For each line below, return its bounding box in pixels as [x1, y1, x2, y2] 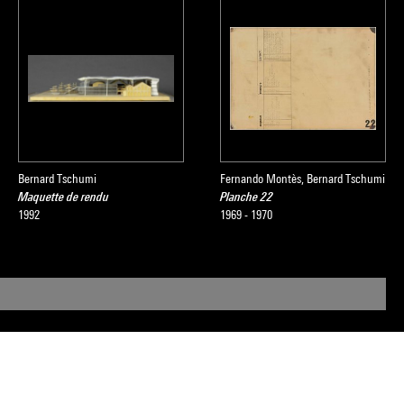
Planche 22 [220, 189, 273, 204]
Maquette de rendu [18, 189, 109, 204]
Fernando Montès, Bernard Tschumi [220, 171, 385, 186]
